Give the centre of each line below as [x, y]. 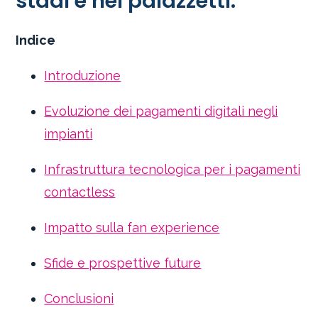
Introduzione [83, 76]
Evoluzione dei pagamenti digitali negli [161, 111]
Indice [36, 40]
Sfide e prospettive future [123, 263]
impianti [68, 134]
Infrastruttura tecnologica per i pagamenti [172, 170]
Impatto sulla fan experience [132, 228]
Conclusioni [79, 299]
